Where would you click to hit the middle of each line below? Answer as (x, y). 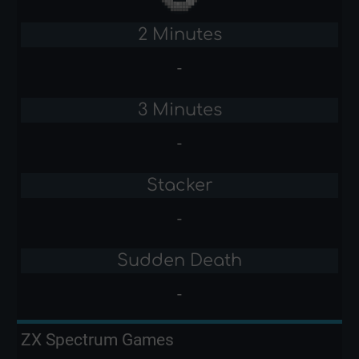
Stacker (179, 186)
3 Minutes (179, 110)
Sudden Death (179, 261)
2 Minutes (179, 35)
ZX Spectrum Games (98, 340)
